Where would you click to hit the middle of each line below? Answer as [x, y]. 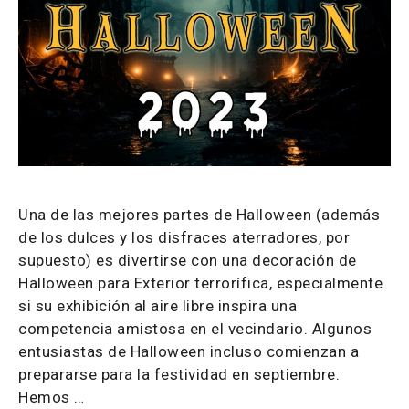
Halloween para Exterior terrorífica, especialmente [200, 283]
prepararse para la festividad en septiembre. [179, 374]
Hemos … [52, 397]
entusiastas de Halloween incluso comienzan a [189, 351]
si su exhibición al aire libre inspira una [157, 306]
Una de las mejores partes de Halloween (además [199, 215]
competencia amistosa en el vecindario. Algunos [195, 329]
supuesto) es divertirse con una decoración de [188, 260]
